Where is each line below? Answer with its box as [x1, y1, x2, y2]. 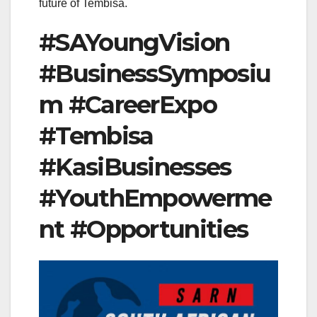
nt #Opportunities [39, 214, 248, 244]
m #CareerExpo [39, 89, 217, 120]
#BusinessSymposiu [39, 58, 271, 88]
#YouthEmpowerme [39, 183, 272, 213]
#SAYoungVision [39, 27, 230, 57]
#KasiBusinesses [39, 151, 231, 182]
